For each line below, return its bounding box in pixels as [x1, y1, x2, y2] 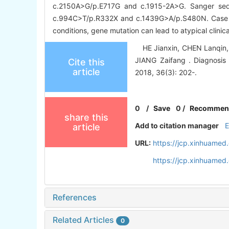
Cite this [67, 57, 105, 68]
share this [64, 112, 108, 123]
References [53, 192, 97, 203]
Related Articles [53, 215, 116, 225]
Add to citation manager [135, 121, 219, 130]
